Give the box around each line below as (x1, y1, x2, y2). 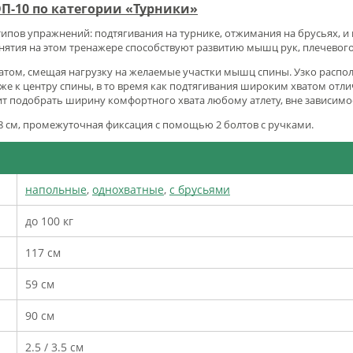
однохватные (92, 181, 164, 197)
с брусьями (169, 181, 230, 197)
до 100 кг (25, 213, 73, 229)
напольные (25, 181, 87, 197)
